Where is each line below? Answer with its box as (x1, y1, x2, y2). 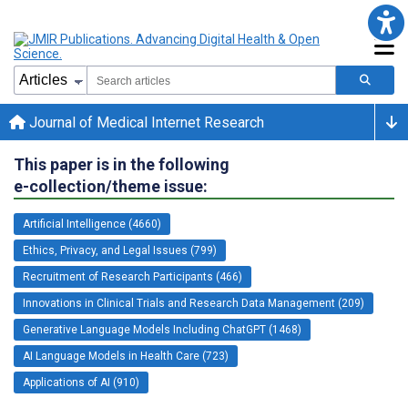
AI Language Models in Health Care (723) (23, 349, 229, 362)
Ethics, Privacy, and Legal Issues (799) (23, 243, 217, 257)
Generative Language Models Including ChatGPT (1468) (23, 322, 301, 336)
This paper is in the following (14, 154, 229, 174)
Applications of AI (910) (23, 375, 139, 389)
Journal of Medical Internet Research (25, 113, 264, 131)
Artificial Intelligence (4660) (23, 217, 161, 230)
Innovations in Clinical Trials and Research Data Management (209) (23, 296, 364, 310)
